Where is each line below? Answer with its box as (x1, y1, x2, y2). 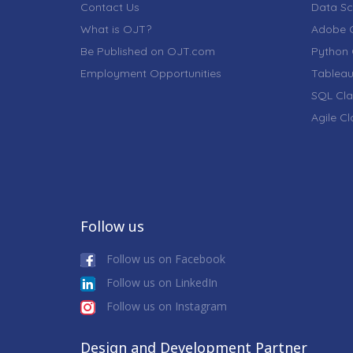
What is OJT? (80, 21, 151, 36)
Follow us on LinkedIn (103, 274, 217, 290)
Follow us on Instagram (103, 298, 227, 314)
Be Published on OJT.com (80, 43, 215, 58)
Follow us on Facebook (103, 251, 225, 266)
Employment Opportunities (80, 65, 221, 80)
